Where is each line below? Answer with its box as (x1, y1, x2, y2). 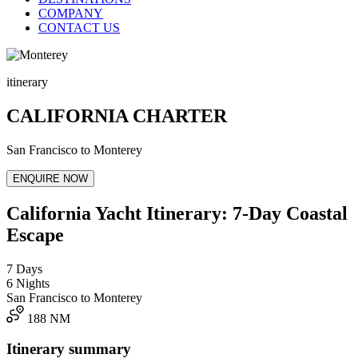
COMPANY (38, 6, 103, 20)
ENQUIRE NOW (13, 172, 88, 185)
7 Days (6, 261, 42, 276)
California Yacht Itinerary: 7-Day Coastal (6, 202, 348, 224)
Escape (6, 224, 64, 245)
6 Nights (6, 276, 50, 290)
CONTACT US (38, 21, 120, 34)
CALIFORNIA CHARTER (6, 105, 227, 126)
